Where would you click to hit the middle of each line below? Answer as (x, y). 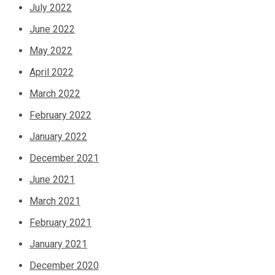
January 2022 (58, 137)
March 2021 (55, 201)
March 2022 (55, 94)
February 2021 (60, 223)
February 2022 (60, 115)
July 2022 (51, 8)
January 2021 (58, 244)
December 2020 (64, 266)
